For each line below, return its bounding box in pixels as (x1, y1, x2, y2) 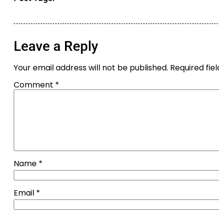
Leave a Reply (14, 38, 98, 54)
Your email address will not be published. (14, 62, 168, 73)
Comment (14, 79, 55, 90)
